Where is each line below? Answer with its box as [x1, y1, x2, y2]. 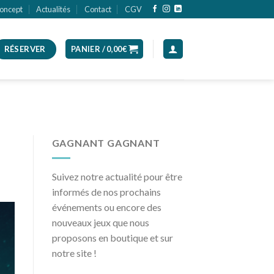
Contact [84, 4, 111, 14]
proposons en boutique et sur [51, 231, 173, 243]
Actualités [36, 4, 71, 14]
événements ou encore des [51, 201, 161, 213]
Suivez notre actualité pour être [51, 170, 182, 182]
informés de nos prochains [51, 185, 161, 198]
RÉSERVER [4, 43, 46, 54]
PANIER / [70, 44, 107, 54]
